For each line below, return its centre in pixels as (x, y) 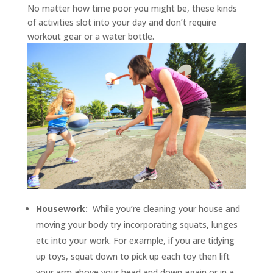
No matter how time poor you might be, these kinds (132, 8)
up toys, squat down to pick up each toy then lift (133, 257)
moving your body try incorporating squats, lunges (136, 225)
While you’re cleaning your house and (166, 209)
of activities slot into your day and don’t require (122, 22)
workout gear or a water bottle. (90, 36)
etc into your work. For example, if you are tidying (135, 241)
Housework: (64, 209)
